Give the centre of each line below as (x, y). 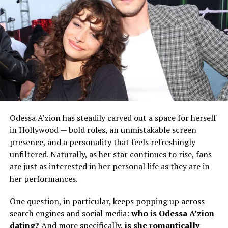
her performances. (44, 179)
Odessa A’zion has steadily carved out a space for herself (113, 118)
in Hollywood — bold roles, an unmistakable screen (103, 130)
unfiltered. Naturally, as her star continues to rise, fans (110, 154)
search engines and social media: (70, 213)
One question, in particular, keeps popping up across (107, 201)
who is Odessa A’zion (173, 213)
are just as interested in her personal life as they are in (109, 167)
